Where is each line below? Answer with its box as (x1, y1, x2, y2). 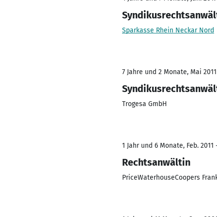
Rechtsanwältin (122, 156, 190, 168)
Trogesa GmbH (122, 100, 167, 108)
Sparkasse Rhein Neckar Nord (122, 26, 214, 34)
